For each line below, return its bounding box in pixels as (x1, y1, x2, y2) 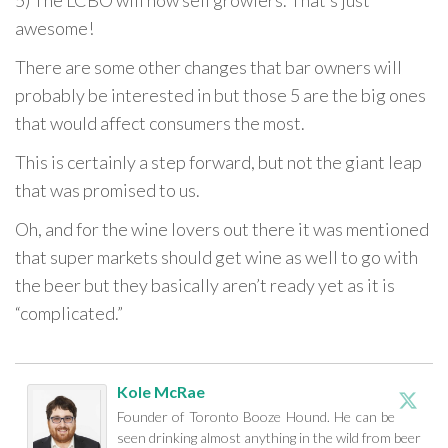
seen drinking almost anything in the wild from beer (117, 429, 421, 446)
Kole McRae (117, 382, 205, 401)
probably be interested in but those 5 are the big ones (15, 84, 426, 106)
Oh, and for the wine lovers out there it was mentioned (15, 218, 429, 240)
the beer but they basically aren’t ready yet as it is (15, 274, 395, 296)
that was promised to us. (15, 179, 200, 201)
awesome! (15, 17, 94, 39)
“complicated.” (15, 302, 123, 324)
